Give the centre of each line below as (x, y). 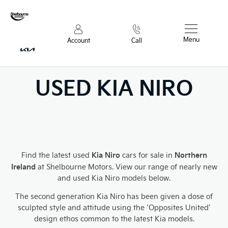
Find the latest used (56, 155)
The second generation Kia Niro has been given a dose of (114, 196)
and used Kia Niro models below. (114, 178)
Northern (191, 155)
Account (78, 40)
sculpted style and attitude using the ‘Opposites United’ (114, 208)
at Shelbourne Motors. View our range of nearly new (126, 167)
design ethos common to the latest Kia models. (114, 219)
